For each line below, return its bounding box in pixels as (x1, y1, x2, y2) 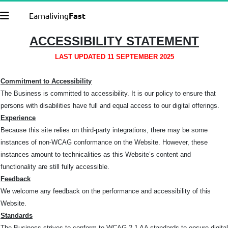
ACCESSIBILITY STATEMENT (30, 34, 199, 48)
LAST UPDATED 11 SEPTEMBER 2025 (54, 53, 174, 61)
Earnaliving (28, 10, 69, 20)
